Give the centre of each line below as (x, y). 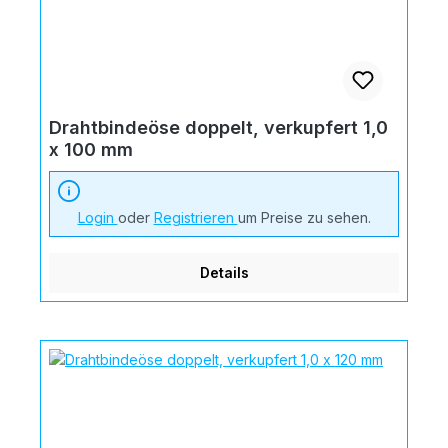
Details (224, 272)
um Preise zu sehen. (304, 217)
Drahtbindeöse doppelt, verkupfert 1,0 (218, 127)
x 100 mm (91, 149)
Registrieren (195, 217)
